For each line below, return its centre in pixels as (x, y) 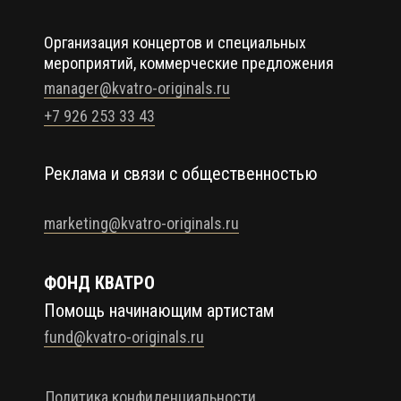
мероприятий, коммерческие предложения (188, 63)
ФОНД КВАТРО (99, 282)
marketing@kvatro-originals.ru (141, 223)
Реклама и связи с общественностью (181, 173)
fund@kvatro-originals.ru (124, 337)
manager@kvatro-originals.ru (137, 88)
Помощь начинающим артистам (158, 310)
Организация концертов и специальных (175, 42)
